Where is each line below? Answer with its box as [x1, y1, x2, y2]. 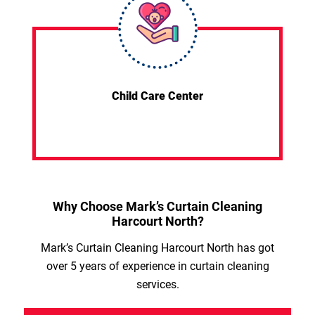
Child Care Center [112, 89, 203, 103]
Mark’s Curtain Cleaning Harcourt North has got [41, 240, 274, 255]
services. [136, 277, 179, 291]
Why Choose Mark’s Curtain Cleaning [53, 198, 262, 214]
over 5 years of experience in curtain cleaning [46, 259, 269, 273]
